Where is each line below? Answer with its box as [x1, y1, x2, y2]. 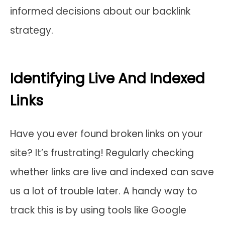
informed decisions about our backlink [10, 4, 190, 18]
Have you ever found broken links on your [10, 127, 203, 141]
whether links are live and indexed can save [10, 165, 214, 179]
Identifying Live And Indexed [10, 68, 205, 88]
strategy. [10, 23, 53, 37]
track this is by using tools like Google [10, 203, 186, 217]
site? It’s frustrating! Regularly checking [10, 146, 194, 160]
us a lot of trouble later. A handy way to [10, 184, 197, 198]
